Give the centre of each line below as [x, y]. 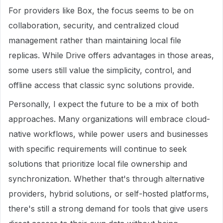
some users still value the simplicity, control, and [100, 70]
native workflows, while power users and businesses [108, 134]
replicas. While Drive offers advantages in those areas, [111, 55]
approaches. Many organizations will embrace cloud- [109, 119]
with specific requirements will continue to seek [98, 149]
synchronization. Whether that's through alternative [107, 179]
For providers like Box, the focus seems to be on [101, 10]
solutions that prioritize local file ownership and [98, 164]
